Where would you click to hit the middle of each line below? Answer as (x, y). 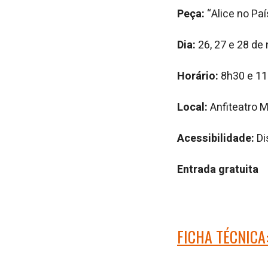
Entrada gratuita (218, 170)
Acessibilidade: (216, 138)
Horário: (199, 76)
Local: (192, 107)
